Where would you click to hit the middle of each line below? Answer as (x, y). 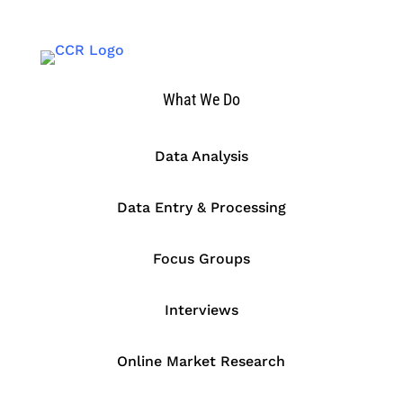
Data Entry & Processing (201, 207)
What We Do (201, 99)
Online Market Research (201, 361)
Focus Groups (201, 258)
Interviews (201, 309)
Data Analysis (201, 156)
